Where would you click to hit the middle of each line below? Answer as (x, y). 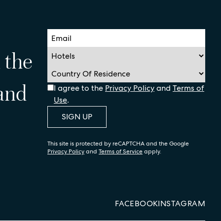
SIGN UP (77, 117)
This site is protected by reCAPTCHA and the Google (118, 144)
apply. (152, 151)
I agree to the (78, 88)
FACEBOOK (137, 203)
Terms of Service (121, 151)
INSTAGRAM (182, 203)
